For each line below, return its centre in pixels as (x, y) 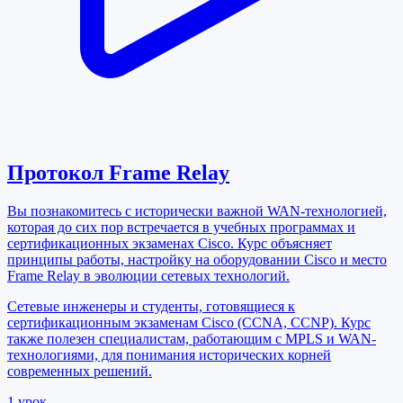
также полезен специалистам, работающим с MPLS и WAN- (192, 339)
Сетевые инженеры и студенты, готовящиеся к (151, 307)
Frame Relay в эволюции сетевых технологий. (148, 276)
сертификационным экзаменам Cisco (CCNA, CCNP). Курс (189, 323)
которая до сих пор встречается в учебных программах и (181, 228)
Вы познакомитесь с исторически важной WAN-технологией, (197, 211)
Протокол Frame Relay (118, 173)
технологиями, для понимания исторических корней (169, 355)
